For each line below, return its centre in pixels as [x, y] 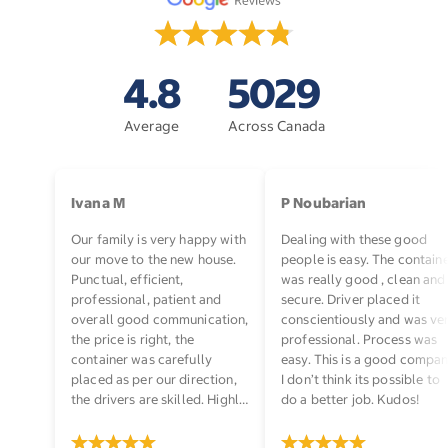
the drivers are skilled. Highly [159, 399]
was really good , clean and [363, 279]
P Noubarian [324, 202]
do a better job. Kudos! [350, 399]
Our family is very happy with [158, 239]
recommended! [116, 419]
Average [152, 125]
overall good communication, [160, 319]
